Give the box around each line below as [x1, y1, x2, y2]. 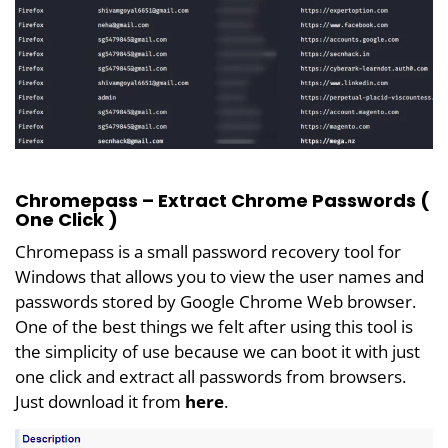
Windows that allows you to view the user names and [15, 264, 424, 288]
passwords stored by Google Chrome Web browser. [15, 289, 416, 313]
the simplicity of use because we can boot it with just [15, 339, 420, 363]
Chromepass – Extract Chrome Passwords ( [15, 187, 430, 213]
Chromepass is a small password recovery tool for [15, 239, 401, 263]
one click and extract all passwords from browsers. [15, 364, 406, 388]
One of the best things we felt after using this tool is [15, 314, 413, 338]
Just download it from [15, 389, 185, 413]
